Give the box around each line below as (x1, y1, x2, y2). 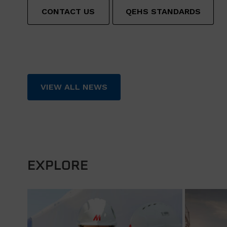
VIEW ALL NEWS (40, 82, 107, 92)
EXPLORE (27, 159, 88, 172)
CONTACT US (42, 6, 95, 16)
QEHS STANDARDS (125, 6, 201, 16)
